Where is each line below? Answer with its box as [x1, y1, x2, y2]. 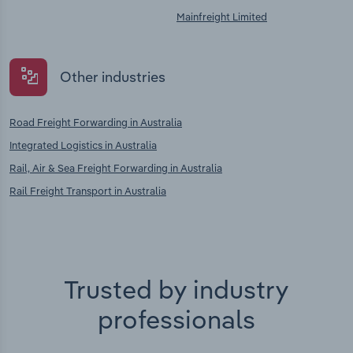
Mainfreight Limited [176, 10, 267, 24]
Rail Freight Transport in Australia [9, 184, 166, 197]
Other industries [60, 68, 165, 87]
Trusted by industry [64, 273, 289, 305]
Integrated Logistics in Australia [9, 138, 157, 151]
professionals [98, 303, 255, 335]
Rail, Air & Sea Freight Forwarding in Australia [9, 161, 222, 174]
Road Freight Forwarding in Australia [9, 115, 182, 128]
